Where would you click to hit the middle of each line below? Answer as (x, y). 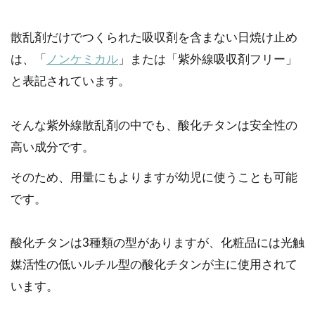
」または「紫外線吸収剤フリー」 (208, 59)
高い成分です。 (52, 147)
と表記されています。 (70, 81)
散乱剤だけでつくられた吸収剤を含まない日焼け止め (154, 37)
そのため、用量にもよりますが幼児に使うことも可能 (154, 177)
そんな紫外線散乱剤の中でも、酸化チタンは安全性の (154, 125)
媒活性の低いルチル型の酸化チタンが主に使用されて (154, 265)
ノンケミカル (82, 59)
